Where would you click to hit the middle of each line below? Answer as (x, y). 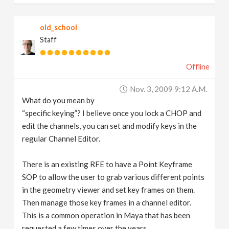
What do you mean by (59, 100)
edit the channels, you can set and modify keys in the (110, 126)
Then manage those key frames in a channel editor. (107, 202)
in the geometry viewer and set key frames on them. (109, 190)
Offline (198, 67)
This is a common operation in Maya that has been (106, 215)
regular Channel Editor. (61, 139)
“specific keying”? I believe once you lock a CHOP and (112, 113)
